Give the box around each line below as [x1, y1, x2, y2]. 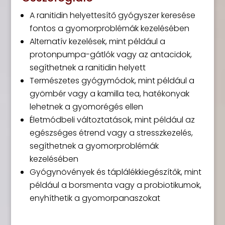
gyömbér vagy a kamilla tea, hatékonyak [29, 88, 189, 99]
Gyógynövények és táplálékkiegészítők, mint [29, 166, 201, 178]
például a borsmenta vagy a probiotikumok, [29, 179, 201, 191]
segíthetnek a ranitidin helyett [29, 62, 146, 73]
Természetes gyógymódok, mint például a [29, 75, 194, 86]
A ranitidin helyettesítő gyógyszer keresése [29, 10, 195, 21]
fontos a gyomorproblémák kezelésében [29, 23, 189, 34]
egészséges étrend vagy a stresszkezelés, [29, 127, 193, 139]
